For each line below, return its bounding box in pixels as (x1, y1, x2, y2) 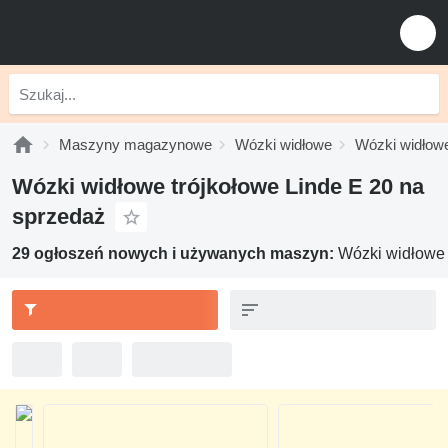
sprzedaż (12, 204, 105, 229)
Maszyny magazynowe (59, 136, 212, 153)
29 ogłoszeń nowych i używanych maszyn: (12, 245, 338, 262)
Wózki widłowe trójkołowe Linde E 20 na (12, 174, 424, 199)
